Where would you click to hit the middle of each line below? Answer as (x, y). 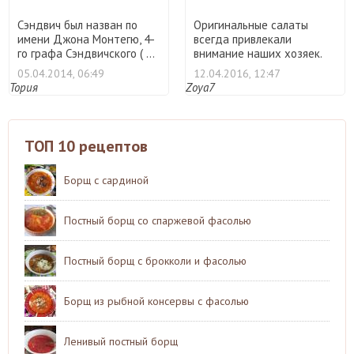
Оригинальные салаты (251, 24)
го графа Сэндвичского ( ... (86, 53)
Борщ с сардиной (106, 180)
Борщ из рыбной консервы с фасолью (156, 301)
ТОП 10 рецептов (86, 146)
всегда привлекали (243, 39)
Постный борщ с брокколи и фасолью (155, 260)
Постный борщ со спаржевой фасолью (158, 220)
